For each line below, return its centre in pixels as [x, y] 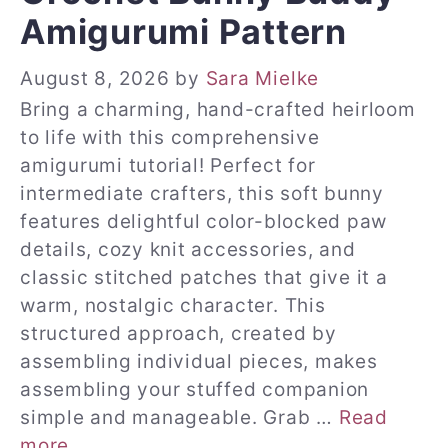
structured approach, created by [178, 333]
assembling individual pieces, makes [199, 361]
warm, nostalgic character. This [173, 305]
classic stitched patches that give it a [204, 277]
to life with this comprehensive [170, 137]
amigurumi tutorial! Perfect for [168, 165]
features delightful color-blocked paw [204, 221]
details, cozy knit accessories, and [188, 249]
